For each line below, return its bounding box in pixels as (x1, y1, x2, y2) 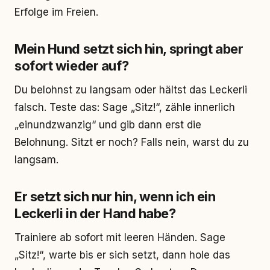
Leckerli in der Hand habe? (14, 206, 176, 221)
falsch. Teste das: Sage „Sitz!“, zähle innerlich (14, 101, 235, 113)
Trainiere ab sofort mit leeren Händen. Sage (14, 231, 225, 243)
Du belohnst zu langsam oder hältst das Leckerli (14, 84, 247, 96)
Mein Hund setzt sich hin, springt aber (14, 41, 243, 57)
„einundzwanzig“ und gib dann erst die (14, 119, 201, 131)
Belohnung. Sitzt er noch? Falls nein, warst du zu (14, 136, 249, 148)
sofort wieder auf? (14, 58, 129, 74)
